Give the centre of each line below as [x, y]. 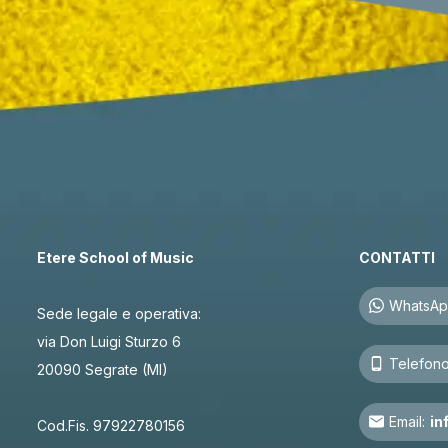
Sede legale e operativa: [118, 313]
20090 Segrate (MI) [102, 369]
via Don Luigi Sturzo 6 [108, 341]
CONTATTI [397, 257]
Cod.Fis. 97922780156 [110, 425]
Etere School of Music [115, 257]
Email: [407, 421]
